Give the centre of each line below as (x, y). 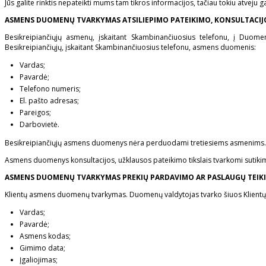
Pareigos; (35, 113)
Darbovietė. (39, 125)
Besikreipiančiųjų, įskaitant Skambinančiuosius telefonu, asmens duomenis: (130, 47)
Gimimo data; (42, 248)
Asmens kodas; (45, 236)
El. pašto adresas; (49, 101)
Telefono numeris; (50, 89)
